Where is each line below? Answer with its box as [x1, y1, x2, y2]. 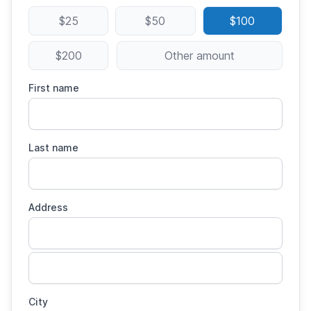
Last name [28, 142, 78, 154]
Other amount [164, 49, 235, 63]
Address [28, 201, 68, 214]
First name [28, 82, 79, 94]
